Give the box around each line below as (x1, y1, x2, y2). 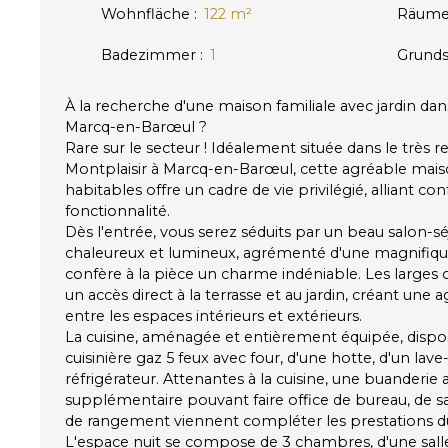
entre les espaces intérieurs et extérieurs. (65, 306, 362, 325)
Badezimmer (101, 45, 196, 64)
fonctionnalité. (65, 201, 170, 220)
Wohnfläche (101, 4, 190, 23)
